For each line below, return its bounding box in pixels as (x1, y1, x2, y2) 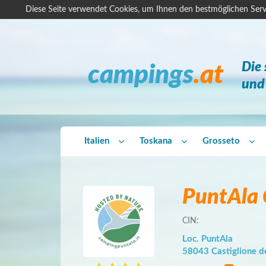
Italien (84, 136, 109, 145)
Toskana (140, 136, 172, 145)
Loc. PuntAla (182, 235, 233, 243)
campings (88, 62, 194, 88)
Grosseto (202, 136, 240, 145)
